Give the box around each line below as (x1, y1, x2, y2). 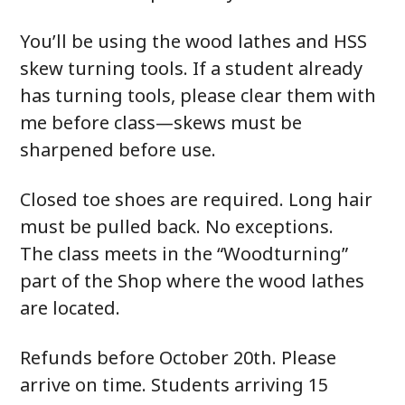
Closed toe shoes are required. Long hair (20, 187, 373, 212)
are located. (20, 296, 121, 320)
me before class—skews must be (20, 110, 303, 135)
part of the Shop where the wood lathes (20, 268, 365, 293)
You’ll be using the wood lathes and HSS (20, 29, 368, 53)
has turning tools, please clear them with (20, 83, 377, 108)
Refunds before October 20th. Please (20, 345, 337, 370)
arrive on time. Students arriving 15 (20, 372, 329, 397)
